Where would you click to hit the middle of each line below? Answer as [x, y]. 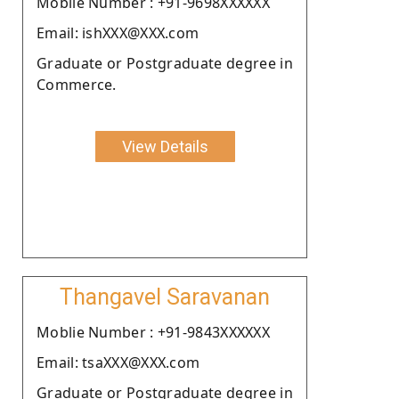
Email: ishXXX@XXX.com [118, 33]
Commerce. [77, 84]
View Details [165, 146]
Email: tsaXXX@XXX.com [118, 362]
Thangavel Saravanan [165, 297]
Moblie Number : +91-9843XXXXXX [153, 332]
